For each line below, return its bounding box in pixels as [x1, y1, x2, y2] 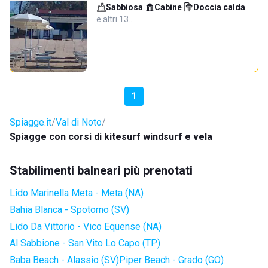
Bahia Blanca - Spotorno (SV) [10, 204, 129, 215]
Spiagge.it [10, 117, 51, 128]
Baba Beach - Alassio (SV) [10, 254, 119, 266]
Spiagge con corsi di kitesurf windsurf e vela [10, 131, 212, 142]
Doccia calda [193, 2, 245, 12]
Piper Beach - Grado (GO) [119, 254, 224, 266]
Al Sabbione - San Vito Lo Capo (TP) [10, 237, 160, 249]
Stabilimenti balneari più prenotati [10, 163, 193, 178]
